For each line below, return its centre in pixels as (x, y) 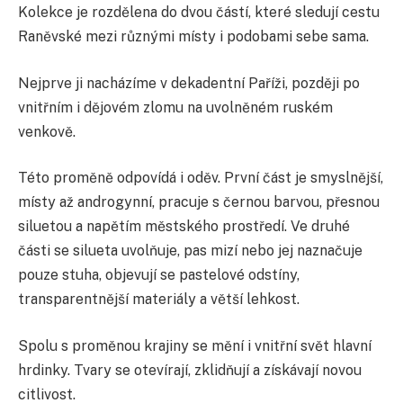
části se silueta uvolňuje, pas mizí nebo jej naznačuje (190, 251)
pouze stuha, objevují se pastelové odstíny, (159, 275)
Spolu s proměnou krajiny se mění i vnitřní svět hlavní (195, 346)
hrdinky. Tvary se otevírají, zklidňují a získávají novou (190, 371)
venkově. (47, 131)
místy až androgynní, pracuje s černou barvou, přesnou (199, 202)
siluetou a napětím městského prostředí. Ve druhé (184, 227)
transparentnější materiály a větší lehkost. (159, 300)
